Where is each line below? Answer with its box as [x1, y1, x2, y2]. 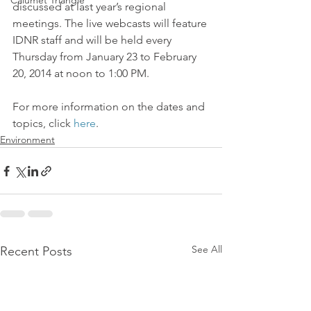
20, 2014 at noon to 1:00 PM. [12, 67, 149, 80]
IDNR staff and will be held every [12, 33, 174, 47]
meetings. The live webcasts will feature [12, 17, 210, 30]
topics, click [12, 117, 74, 130]
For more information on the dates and [12, 100, 208, 113]
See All [192, 243, 222, 255]
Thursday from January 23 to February [12, 50, 199, 63]
